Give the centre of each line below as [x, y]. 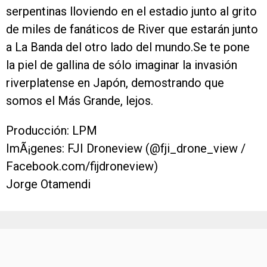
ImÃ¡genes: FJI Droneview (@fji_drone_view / [126, 148]
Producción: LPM [52, 131]
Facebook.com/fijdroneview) [82, 166]
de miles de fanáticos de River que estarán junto [132, 29]
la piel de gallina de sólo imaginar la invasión [122, 65]
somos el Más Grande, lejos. [80, 101]
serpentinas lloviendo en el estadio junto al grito [131, 11]
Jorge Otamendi [48, 184]
